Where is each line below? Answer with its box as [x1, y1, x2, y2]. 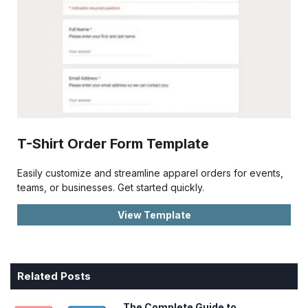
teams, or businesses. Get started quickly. [17, 181, 204, 194]
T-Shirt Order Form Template [17, 135, 209, 153]
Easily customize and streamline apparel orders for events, [17, 167, 283, 179]
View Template [117, 209, 191, 221]
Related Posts [17, 269, 91, 283]
